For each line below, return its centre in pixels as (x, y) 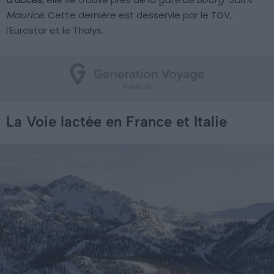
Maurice (25, 15)
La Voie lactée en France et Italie (117, 121)
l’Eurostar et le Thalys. (55, 30)
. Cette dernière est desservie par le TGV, (138, 15)
